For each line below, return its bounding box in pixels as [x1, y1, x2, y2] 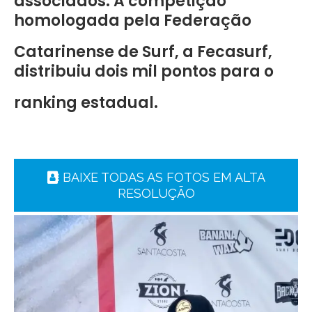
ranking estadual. [14, 92, 158, 114]
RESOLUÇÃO [117, 186, 195, 201]
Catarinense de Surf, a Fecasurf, [14, 41, 272, 63]
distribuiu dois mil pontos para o [14, 61, 274, 83]
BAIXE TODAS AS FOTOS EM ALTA [62, 170, 265, 185]
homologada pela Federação [14, 10, 251, 32]
